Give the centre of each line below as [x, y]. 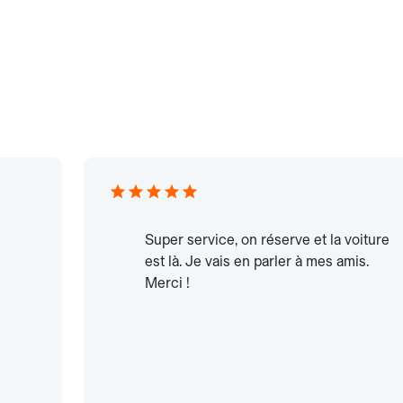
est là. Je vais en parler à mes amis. [257, 262]
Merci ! [168, 283]
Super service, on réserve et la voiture [268, 240]
